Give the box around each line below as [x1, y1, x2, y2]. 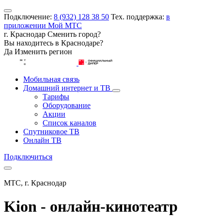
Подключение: [4, 13, 54, 21]
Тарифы [43, 93, 69, 101]
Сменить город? [47, 30, 101, 38]
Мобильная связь [23, 75, 79, 83]
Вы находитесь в [4, 39, 61, 47]
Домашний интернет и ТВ [23, 84, 110, 92]
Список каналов [43, 119, 96, 127]
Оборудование [43, 101, 91, 109]
